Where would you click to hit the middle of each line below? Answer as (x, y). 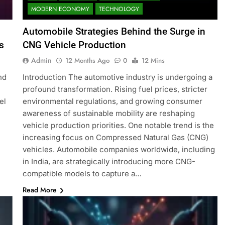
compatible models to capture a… (82, 174)
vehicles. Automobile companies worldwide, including (119, 150)
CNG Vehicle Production (74, 45)
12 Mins (153, 61)
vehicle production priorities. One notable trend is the (118, 126)
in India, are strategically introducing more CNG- (109, 162)
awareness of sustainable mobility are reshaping (108, 114)
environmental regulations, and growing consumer (112, 101)
